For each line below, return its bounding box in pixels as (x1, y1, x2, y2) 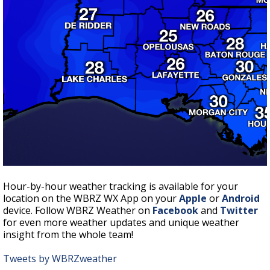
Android (222, 192, 260, 206)
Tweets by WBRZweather (3, 252, 117, 266)
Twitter (220, 204, 258, 218)
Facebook (152, 204, 198, 218)
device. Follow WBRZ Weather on (3, 204, 152, 218)
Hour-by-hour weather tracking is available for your (3, 180, 238, 193)
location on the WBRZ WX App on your (3, 192, 179, 206)
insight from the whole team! (3, 228, 133, 242)
